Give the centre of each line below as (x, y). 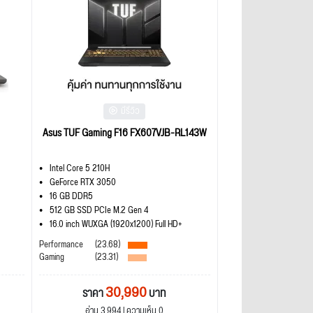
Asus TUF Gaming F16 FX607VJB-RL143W (124, 133)
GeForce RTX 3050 (82, 183)
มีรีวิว (131, 111)
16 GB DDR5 (71, 197)
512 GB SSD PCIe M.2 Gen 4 (99, 211)
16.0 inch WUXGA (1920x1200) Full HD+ (115, 225)
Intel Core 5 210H (79, 169)
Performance (61, 245)
